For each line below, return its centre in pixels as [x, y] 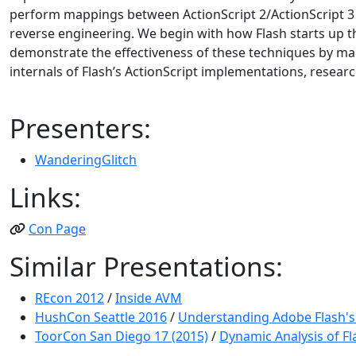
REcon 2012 [70, 298]
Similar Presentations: [146, 266]
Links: [45, 197]
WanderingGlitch [86, 160]
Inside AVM [149, 298]
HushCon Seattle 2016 [101, 317]
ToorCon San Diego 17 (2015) [122, 336]
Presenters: [80, 128]
